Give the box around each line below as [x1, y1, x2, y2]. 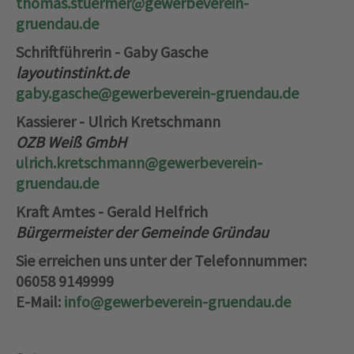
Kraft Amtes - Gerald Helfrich [16, 201, 208, 222]
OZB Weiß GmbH [16, 132, 126, 153]
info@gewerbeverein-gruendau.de [64, 292, 291, 312]
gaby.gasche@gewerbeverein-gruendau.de [16, 83, 299, 104]
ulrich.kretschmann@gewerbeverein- [16, 153, 262, 173]
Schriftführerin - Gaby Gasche [16, 42, 208, 62]
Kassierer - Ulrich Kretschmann [16, 111, 220, 132]
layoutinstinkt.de [16, 62, 129, 83]
